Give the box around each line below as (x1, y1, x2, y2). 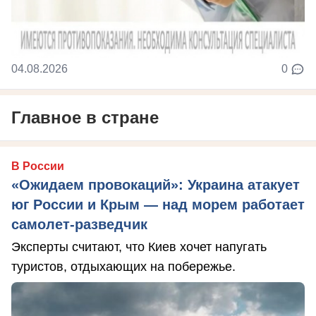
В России (11, 159, 64, 172)
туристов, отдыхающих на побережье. (11, 259, 236, 274)
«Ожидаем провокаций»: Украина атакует (11, 176, 300, 193)
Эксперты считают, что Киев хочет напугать (11, 239, 267, 254)
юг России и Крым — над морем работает (11, 196, 305, 212)
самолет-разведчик (11, 216, 147, 232)
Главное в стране (11, 107, 159, 127)
